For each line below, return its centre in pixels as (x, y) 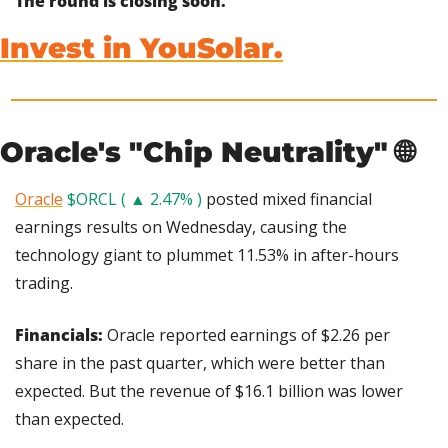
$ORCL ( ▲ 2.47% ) (134, 199)
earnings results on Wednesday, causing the (181, 227)
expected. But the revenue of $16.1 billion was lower (209, 391)
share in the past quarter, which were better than (200, 363)
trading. (44, 283)
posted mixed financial (287, 199)
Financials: (61, 335)
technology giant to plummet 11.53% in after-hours (207, 255)
